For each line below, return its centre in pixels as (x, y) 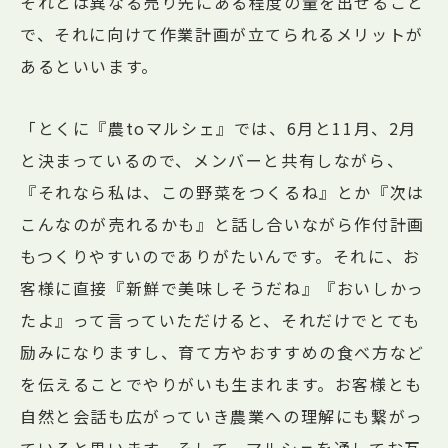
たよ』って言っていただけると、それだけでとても (220, 320)
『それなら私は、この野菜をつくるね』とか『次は (222, 192)
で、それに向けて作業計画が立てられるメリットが (222, 34)
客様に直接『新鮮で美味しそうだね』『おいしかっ (222, 288)
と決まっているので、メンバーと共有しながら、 (212, 160)
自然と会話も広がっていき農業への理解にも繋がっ (222, 416)
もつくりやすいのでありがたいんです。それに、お (220, 256)
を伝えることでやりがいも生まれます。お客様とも (221, 384)
